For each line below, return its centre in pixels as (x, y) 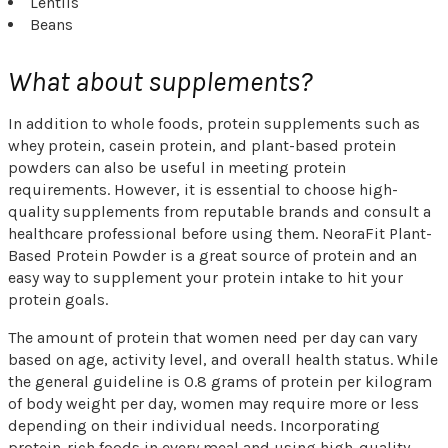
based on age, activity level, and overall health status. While (223, 359)
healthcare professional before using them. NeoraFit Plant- (220, 233)
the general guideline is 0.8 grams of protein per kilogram (220, 381)
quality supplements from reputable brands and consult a (219, 211)
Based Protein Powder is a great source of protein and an (212, 255)
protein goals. (60, 299)
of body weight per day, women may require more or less (213, 403)
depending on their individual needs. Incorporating (194, 425)
